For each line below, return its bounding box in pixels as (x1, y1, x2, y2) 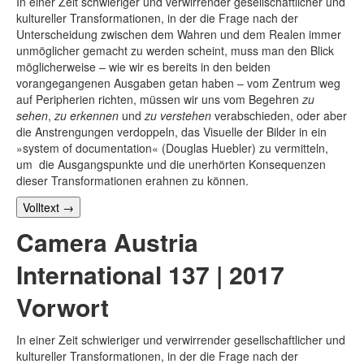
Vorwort (16, 288, 109, 324)
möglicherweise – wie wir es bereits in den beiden (16, 58, 271, 75)
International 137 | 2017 (16, 256, 284, 292)
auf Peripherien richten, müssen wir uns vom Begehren (16, 90, 302, 107)
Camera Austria (16, 223, 198, 259)
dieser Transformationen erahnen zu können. (16, 171, 249, 188)
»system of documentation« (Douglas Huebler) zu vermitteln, (16, 139, 328, 156)
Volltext (23, 198, 63, 215)
